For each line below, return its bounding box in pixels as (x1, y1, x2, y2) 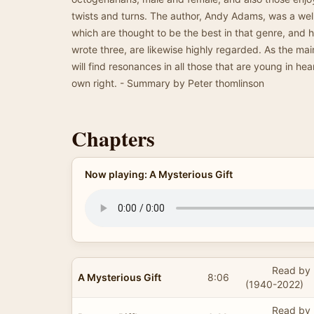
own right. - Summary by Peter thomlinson (71, 77, 264, 89)
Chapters (71, 123, 155, 153)
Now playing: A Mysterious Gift (84, 168, 233, 180)
